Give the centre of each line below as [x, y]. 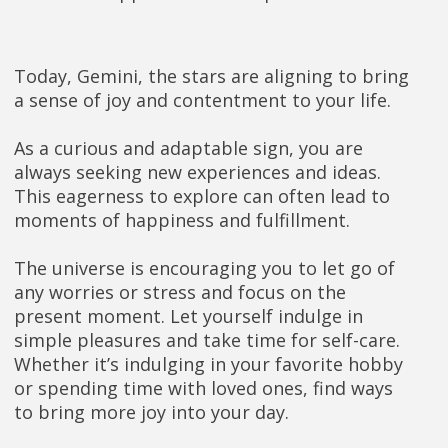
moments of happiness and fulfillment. [182, 220]
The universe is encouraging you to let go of [204, 268]
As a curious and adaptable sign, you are [188, 148]
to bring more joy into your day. [151, 412]
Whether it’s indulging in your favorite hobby [208, 364]
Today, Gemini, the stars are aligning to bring [211, 76]
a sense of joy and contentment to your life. [202, 100]
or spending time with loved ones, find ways [203, 388]
